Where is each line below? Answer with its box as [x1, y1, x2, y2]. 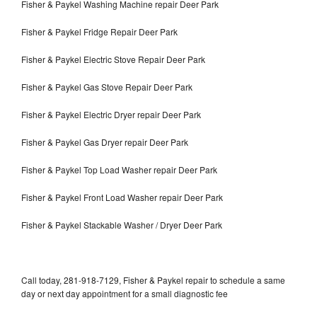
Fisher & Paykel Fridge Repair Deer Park [21, 25, 178, 38]
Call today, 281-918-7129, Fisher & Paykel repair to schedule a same [21, 273, 285, 286]
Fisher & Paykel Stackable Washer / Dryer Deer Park [21, 218, 222, 231]
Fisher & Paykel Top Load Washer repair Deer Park [21, 163, 217, 175]
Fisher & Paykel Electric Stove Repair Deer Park [21, 52, 205, 65]
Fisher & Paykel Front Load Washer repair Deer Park [21, 190, 223, 203]
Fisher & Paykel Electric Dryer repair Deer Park [21, 108, 201, 120]
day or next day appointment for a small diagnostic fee [21, 287, 228, 299]
